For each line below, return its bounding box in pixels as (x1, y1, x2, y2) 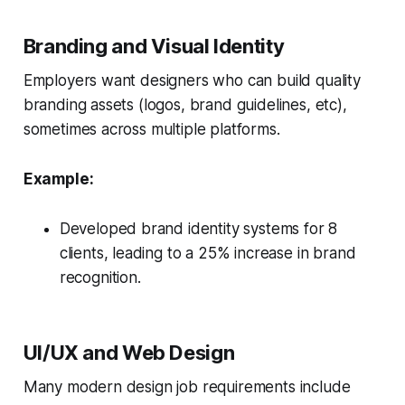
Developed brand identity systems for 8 (59, 219, 338, 238)
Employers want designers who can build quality (23, 71, 361, 89)
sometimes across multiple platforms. (23, 119, 280, 138)
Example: (23, 169, 94, 188)
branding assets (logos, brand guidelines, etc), (23, 95, 347, 114)
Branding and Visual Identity (23, 33, 285, 58)
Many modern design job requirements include (23, 377, 351, 396)
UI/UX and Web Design (23, 340, 235, 364)
